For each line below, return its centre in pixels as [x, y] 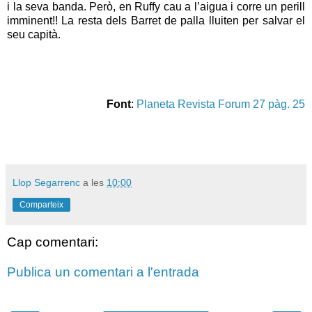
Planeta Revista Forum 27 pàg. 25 [221, 104]
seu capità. [34, 34]
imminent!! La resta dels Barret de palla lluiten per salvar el [156, 20]
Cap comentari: [53, 242]
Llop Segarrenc [46, 182]
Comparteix [41, 204]
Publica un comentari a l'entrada [103, 272]
